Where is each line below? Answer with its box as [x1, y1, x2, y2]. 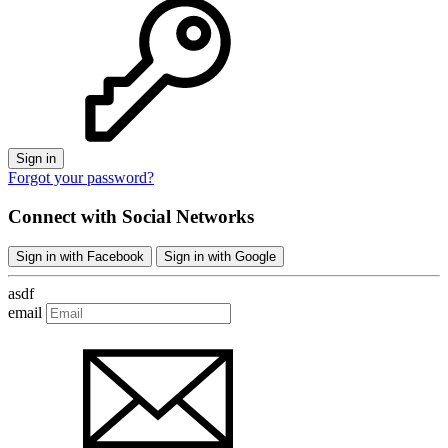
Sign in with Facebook [16, 249, 144, 265]
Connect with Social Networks [8, 205, 254, 227]
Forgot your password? [8, 168, 154, 186]
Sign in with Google [164, 249, 276, 265]
